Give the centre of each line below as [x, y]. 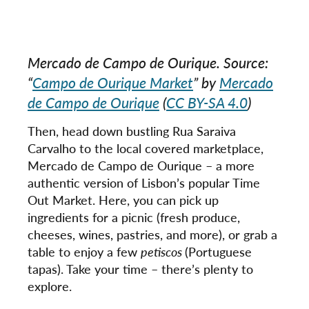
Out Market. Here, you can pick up [123, 200]
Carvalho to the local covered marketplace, [146, 148]
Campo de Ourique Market [113, 83]
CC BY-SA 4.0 [207, 103]
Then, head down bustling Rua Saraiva [132, 131]
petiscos [163, 252]
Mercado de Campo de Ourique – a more [141, 166]
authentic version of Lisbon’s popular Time [144, 183]
